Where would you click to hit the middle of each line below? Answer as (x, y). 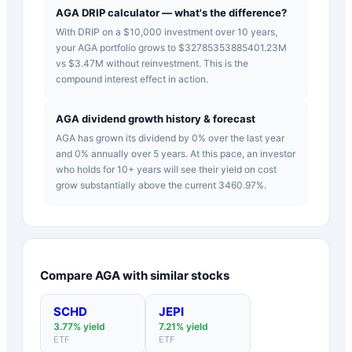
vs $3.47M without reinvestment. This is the (152, 63)
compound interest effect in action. (132, 79)
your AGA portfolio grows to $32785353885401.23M (171, 47)
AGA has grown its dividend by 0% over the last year (170, 137)
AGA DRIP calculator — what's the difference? (171, 12)
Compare (68, 275)
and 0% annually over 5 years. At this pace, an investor (176, 153)
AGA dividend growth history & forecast (156, 118)
